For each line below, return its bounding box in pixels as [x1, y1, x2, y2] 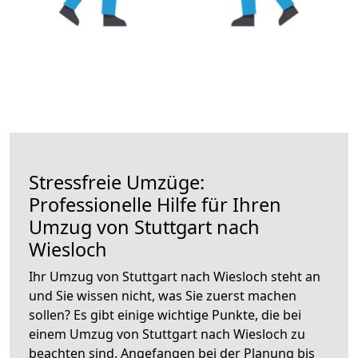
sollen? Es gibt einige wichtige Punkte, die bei [29, 305, 301, 324]
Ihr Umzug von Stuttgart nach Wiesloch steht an [29, 267, 320, 285]
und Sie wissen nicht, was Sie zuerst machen [29, 286, 296, 304]
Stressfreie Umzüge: [29, 169, 205, 195]
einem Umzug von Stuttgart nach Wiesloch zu [29, 324, 305, 343]
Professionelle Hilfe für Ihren [29, 191, 281, 217]
